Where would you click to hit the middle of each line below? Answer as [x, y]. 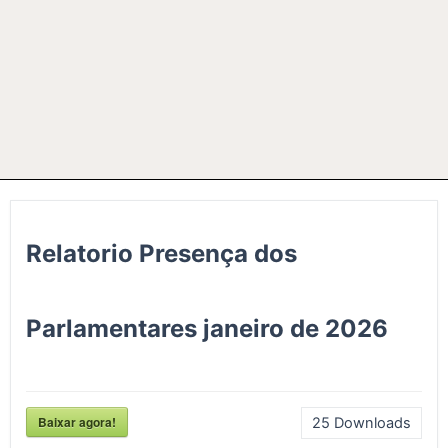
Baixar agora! [77, 421]
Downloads [370, 422]
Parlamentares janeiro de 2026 [207, 328]
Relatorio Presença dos [161, 253]
